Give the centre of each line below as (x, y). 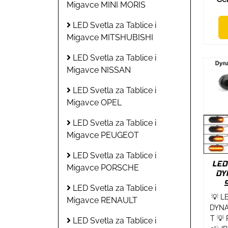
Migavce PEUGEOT (103, 135)
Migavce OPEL (94, 102)
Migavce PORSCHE (103, 167)
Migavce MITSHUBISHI (110, 37)
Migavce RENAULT (102, 200)
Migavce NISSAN (99, 70)
